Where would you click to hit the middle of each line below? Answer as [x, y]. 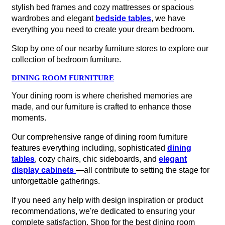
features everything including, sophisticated [89, 148]
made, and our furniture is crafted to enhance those [101, 107]
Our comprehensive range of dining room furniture [100, 137]
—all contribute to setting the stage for [143, 170]
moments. [29, 118]
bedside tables [123, 18]
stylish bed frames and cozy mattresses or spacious [103, 7]
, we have [168, 18]
